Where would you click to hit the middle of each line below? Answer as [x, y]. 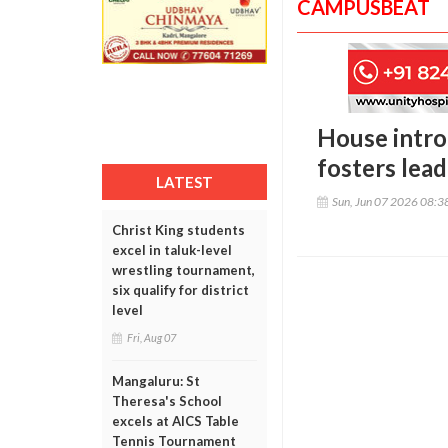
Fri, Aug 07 [151, 337]
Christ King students [178, 230]
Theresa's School [167, 401]
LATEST [184, 182]
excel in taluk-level [172, 250]
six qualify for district [180, 290]
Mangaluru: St [156, 381]
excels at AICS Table [175, 421]
